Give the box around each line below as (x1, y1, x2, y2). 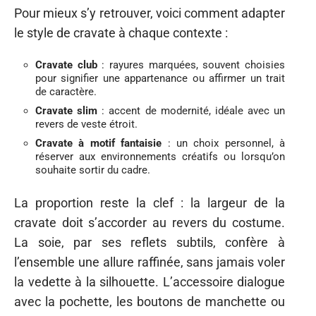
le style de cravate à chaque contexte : (14, 25, 228, 40)
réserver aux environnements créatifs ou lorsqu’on (35, 150, 285, 164)
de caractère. (35, 85, 97, 99)
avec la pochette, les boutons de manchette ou (14, 293, 285, 309)
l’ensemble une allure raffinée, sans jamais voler (14, 254, 285, 269)
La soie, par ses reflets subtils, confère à (14, 234, 285, 250)
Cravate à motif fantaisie (35, 137, 162, 150)
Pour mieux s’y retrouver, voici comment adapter (14, 5, 285, 20)
